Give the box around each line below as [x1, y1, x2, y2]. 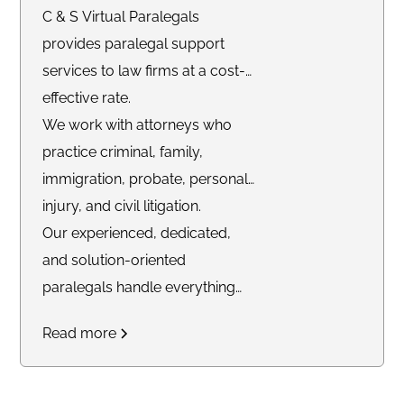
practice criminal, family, [42, 142, 204, 161]
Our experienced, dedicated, [42, 224, 232, 242]
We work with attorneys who [42, 115, 233, 133]
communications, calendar [42, 332, 221, 350]
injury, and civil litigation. [42, 197, 206, 215]
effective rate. [42, 88, 132, 106]
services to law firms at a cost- [42, 61, 246, 79]
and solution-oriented [42, 251, 187, 269]
